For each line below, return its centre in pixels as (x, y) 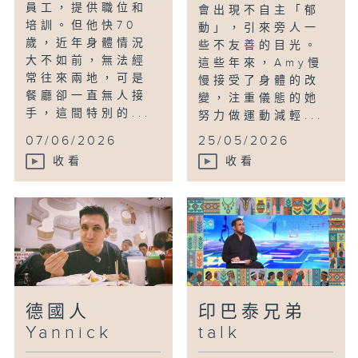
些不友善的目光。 (259, 46)
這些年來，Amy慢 (261, 64)
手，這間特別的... (89, 114)
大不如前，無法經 (87, 61)
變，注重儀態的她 (259, 99)
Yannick (69, 333)
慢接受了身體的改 (259, 81)
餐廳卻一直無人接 (87, 96)
